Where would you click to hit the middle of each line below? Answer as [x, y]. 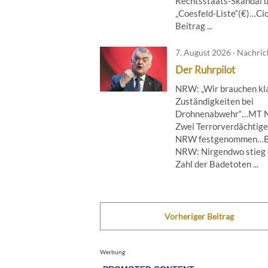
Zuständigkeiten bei [214, 101]
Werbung [112, 252]
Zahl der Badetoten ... [217, 164]
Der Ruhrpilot [205, 70]
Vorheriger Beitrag [199, 217]
